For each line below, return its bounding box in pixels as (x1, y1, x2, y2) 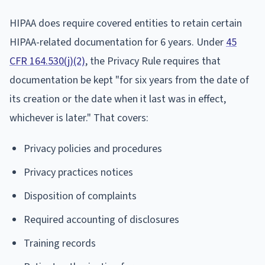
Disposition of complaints (24, 188, 137, 203)
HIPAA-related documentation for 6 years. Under (9, 34, 226, 50)
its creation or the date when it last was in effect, (9, 91, 226, 106)
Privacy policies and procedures (24, 141, 162, 156)
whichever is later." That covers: (9, 110, 148, 125)
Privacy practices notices (24, 164, 133, 180)
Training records (24, 235, 96, 251)
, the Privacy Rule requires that (85, 53, 221, 69)
